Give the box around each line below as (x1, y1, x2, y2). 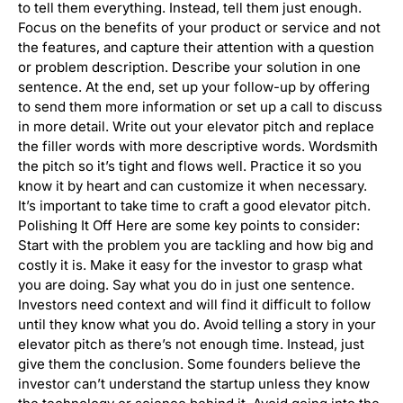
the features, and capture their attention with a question (18, 39, 374, 57)
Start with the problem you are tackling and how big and (18, 237, 373, 255)
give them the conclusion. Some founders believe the (18, 355, 361, 373)
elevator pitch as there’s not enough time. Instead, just (18, 336, 364, 354)
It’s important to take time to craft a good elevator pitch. (18, 197, 371, 215)
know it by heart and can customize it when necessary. (18, 177, 367, 195)
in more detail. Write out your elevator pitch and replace (18, 118, 374, 136)
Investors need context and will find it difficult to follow (18, 296, 371, 314)
